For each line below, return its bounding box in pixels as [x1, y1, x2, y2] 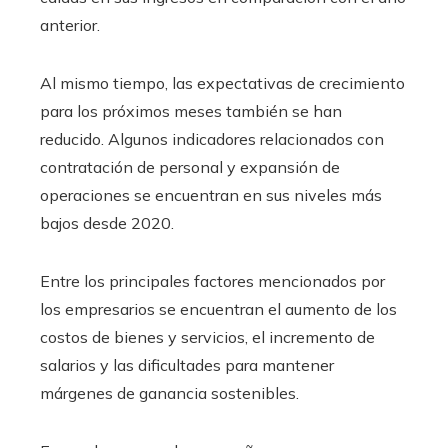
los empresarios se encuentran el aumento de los [40, 298, 397, 319]
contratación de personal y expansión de [40, 156, 340, 177]
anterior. [40, 14, 100, 35]
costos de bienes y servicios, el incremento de [40, 326, 375, 347]
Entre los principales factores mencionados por [40, 270, 385, 291]
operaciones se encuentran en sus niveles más [40, 184, 382, 205]
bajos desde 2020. [40, 212, 174, 233]
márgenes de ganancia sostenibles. [40, 382, 299, 403]
